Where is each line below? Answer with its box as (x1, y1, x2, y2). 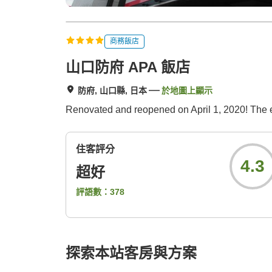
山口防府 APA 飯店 (66, 59, 190, 76)
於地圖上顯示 (161, 86, 212, 96)
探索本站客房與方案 (66, 245, 197, 262)
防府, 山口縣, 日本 (78, 86, 147, 96)
